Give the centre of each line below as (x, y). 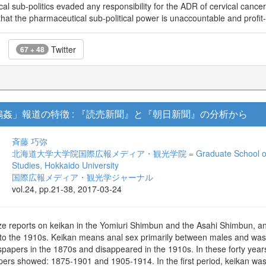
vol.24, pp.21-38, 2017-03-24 (67, 189)
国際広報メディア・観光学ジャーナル (83, 177)
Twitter (62, 49)
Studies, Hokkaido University (65, 165)
